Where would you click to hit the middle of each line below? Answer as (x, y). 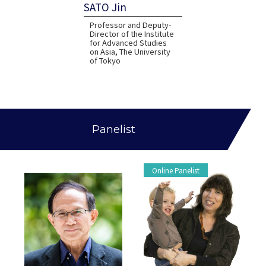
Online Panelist (176, 170)
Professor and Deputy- (131, 25)
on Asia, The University (130, 52)
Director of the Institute (132, 34)
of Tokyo (105, 61)
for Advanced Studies (129, 43)
